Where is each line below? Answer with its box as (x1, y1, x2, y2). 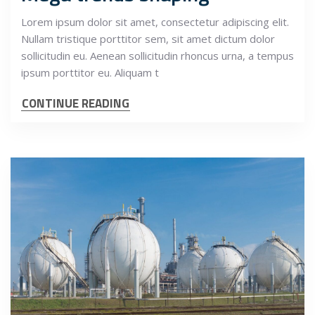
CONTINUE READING (22, 94, 129, 113)
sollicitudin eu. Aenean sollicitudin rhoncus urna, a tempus (21, 49, 294, 63)
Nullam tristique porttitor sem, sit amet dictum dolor (21, 32, 275, 46)
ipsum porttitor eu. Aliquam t (21, 65, 159, 80)
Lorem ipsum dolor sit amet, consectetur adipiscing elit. (21, 15, 289, 30)
